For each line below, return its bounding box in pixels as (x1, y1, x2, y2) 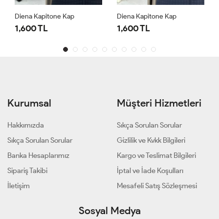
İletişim (7, 181, 30, 191)
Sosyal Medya (78, 204, 141, 217)
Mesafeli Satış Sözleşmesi (117, 181, 197, 191)
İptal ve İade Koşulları (117, 166, 183, 175)
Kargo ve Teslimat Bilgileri (117, 151, 196, 160)
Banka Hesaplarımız (7, 151, 69, 160)
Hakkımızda (7, 121, 44, 130)
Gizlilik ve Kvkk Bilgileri (117, 136, 185, 145)
